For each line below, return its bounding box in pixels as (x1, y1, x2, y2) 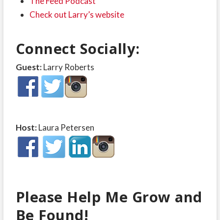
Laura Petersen (36, 122, 94, 133)
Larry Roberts (41, 62, 94, 73)
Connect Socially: (15, 39, 140, 58)
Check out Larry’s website (29, 9, 124, 20)
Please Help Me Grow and (15, 187, 202, 207)
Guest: (15, 62, 42, 73)
